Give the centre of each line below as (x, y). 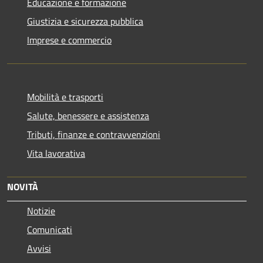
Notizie (41, 210)
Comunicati (50, 229)
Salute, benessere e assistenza (88, 115)
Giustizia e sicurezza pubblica (85, 21)
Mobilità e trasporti (65, 97)
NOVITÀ (23, 186)
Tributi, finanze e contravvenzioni (94, 134)
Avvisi (39, 248)
